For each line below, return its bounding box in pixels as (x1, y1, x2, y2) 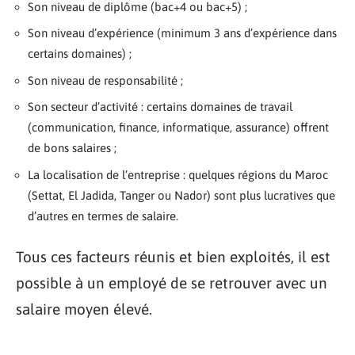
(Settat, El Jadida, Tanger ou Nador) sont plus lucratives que (28, 188, 335, 202)
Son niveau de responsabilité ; (28, 73, 183, 87)
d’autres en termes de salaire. (28, 208, 178, 223)
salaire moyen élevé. (16, 300, 152, 319)
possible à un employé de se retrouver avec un (16, 274, 327, 292)
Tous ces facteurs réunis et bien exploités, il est (16, 248, 330, 266)
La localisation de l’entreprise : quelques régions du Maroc (28, 167, 328, 181)
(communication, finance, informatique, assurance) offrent (28, 120, 329, 135)
